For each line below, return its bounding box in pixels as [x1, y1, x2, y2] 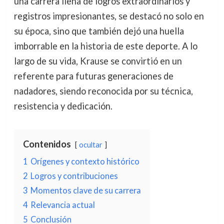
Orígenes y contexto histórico [30, 156, 139, 166]
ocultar [78, 140, 102, 149]
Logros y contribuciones [30, 171, 118, 180]
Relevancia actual [30, 200, 95, 209]
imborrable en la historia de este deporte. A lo [13, 40, 197, 51]
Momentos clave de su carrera [30, 185, 141, 195]
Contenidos [22, 138, 71, 149]
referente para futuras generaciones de [13, 70, 173, 81]
